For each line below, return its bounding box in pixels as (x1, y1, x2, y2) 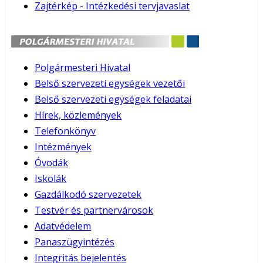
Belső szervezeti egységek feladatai (35, 92, 191, 106)
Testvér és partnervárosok (35, 203, 153, 217)
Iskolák (35, 171, 66, 185)
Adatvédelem (35, 219, 91, 232)
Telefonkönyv (35, 124, 96, 137)
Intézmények (35, 140, 92, 153)
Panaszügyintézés (35, 235, 114, 248)
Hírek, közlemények (35, 108, 122, 122)
